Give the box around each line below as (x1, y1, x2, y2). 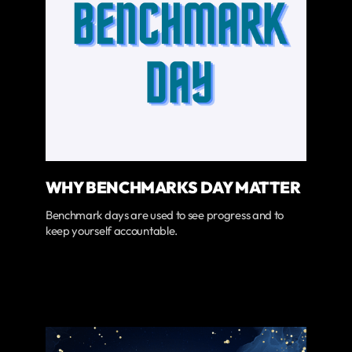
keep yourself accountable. (45, 223, 178, 239)
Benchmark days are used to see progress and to (45, 207, 284, 223)
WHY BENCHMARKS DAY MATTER (45, 177, 301, 198)
